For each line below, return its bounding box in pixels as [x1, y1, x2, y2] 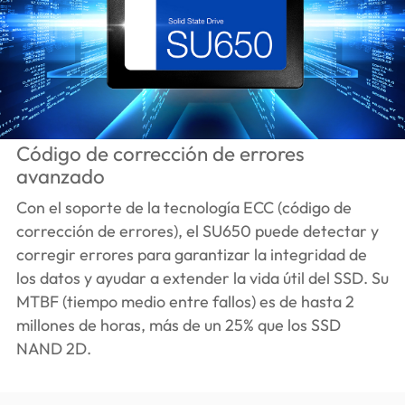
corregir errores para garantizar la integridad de [15, 243, 367, 265]
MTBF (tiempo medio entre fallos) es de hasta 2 [15, 290, 354, 312]
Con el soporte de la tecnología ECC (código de [15, 196, 352, 218]
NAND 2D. [15, 337, 91, 359]
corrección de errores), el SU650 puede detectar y [15, 220, 379, 241]
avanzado [15, 163, 105, 189]
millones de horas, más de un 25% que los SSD [15, 314, 341, 335]
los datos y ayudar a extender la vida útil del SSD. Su [15, 267, 389, 288]
